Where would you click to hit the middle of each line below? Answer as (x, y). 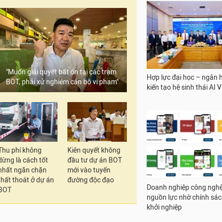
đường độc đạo (91, 180)
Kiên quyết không (94, 150)
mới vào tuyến (89, 170)
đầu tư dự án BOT (95, 160)
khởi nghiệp (164, 208)
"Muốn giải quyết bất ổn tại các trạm (61, 72)
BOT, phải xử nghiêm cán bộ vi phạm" (62, 82)
